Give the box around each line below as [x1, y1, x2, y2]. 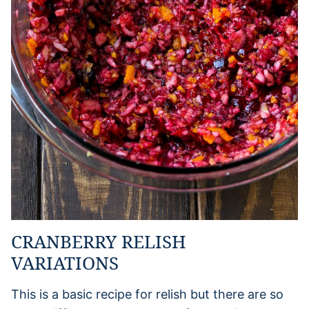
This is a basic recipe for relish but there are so [11, 286, 283, 301]
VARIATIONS [11, 250, 119, 275]
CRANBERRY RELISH [11, 228, 186, 254]
